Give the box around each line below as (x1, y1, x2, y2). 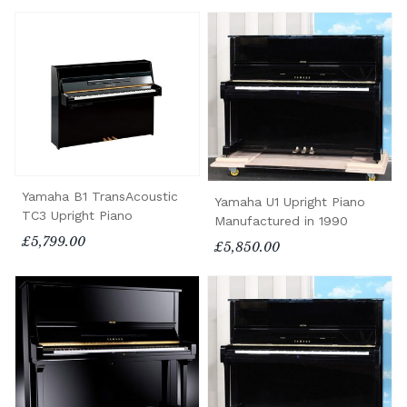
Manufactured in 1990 (214, 213, 348, 229)
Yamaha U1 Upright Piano (214, 194, 365, 210)
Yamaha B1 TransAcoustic (22, 189, 178, 204)
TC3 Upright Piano (22, 208, 133, 223)
